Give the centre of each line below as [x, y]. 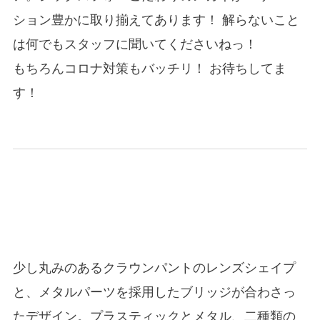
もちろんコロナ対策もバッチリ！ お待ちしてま [149, 69]
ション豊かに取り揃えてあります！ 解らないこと [156, 20]
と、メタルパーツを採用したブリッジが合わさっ [154, 292]
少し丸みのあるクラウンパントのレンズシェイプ [154, 268]
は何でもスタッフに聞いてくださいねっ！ [135, 45]
